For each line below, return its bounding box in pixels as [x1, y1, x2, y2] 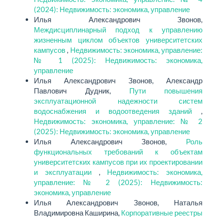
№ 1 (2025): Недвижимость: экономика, [34, 56, 202, 65]
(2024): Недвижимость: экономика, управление [34, 5, 190, 14]
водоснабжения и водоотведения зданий [34, 107, 201, 116]
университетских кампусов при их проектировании [34, 157, 202, 167]
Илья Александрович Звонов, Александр [34, 76, 202, 85]
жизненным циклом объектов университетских [34, 35, 202, 45]
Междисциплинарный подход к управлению [34, 25, 202, 34]
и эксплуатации [34, 168, 99, 177]
